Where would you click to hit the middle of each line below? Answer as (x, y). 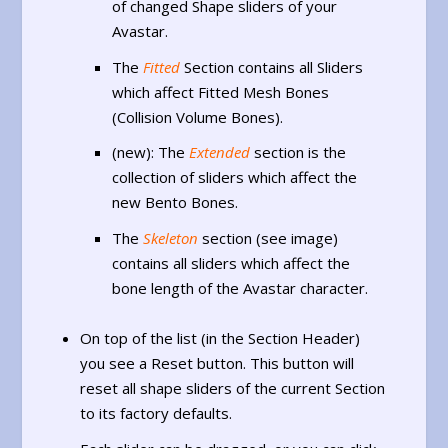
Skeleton (170, 237)
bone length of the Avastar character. (239, 287)
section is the (297, 152)
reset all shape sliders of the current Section (232, 388)
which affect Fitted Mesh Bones (220, 91)
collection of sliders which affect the (234, 177)
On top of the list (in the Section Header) (219, 338)
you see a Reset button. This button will (216, 363)
